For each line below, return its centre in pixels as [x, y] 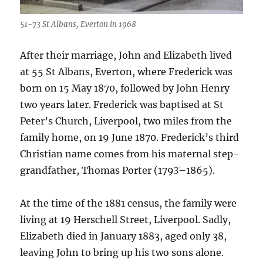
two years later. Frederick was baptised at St [122, 105]
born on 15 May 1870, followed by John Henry [125, 88]
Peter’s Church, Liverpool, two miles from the [126, 121]
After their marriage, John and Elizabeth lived [126, 55]
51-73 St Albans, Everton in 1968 [78, 25]
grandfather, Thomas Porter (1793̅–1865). [118, 171]
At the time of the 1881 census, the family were [129, 203]
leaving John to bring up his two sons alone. [122, 253]
